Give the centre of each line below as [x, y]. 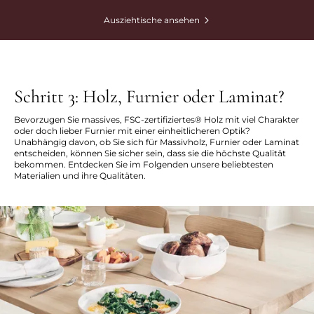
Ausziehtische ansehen [152, 20]
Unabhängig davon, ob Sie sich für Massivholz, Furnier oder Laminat [157, 142]
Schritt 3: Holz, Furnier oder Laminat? [149, 96]
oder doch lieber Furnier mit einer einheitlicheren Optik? [132, 131]
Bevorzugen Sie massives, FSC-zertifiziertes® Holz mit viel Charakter [157, 120]
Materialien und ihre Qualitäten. [80, 176]
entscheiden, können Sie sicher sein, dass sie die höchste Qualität [150, 153]
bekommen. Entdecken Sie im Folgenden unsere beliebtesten [144, 164]
